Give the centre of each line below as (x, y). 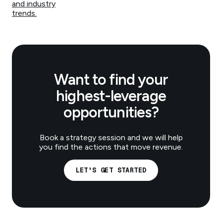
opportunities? (111, 112)
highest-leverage (111, 96)
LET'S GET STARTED (111, 170)
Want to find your (111, 79)
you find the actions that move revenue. (111, 147)
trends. (24, 13)
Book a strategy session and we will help (111, 137)
